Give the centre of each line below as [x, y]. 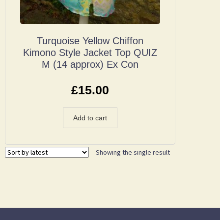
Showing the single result [133, 152]
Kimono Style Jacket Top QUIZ [90, 53]
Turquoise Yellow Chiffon [90, 41]
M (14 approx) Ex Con [90, 65]
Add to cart [90, 118]
